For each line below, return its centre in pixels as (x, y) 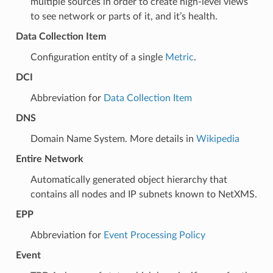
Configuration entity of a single (97, 57)
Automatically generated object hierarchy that (129, 179)
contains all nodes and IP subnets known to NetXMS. (144, 194)
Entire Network (49, 159)
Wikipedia (218, 139)
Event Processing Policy (154, 235)
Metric (179, 57)
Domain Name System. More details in (113, 139)
